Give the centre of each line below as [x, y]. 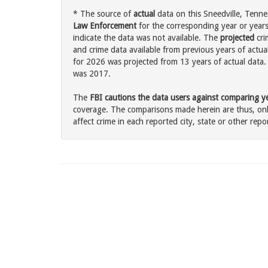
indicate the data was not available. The [147, 38]
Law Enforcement [105, 26]
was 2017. [92, 74]
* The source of [103, 14]
